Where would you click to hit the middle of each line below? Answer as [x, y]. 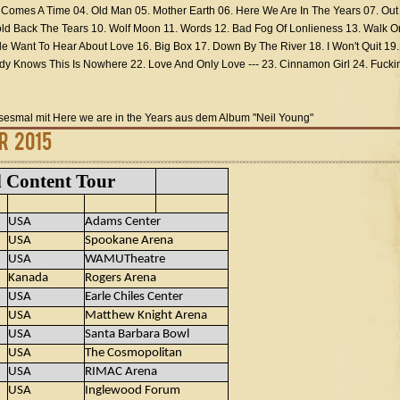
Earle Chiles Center [134, 297]
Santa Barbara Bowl [137, 334]
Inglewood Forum [133, 391]
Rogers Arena [121, 278]
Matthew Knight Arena [146, 316]
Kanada [28, 278]
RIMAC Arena [121, 372]
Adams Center [123, 222]
